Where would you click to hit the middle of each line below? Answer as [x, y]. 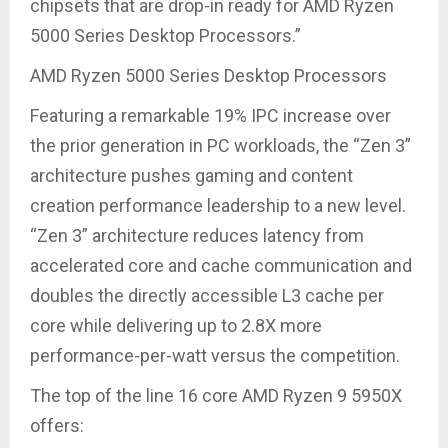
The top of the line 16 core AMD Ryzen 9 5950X [216, 395]
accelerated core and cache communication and [221, 265]
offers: [59, 425]
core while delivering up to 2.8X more [176, 325]
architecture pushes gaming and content [191, 175]
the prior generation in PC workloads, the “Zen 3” [220, 145]
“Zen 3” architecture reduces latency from [197, 235]
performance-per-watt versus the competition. [217, 355]
